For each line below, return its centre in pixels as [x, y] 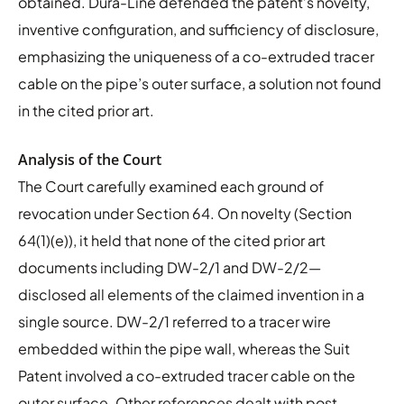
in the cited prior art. [86, 110]
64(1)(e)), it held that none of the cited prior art [172, 240]
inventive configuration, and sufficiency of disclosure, [198, 29]
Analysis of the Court [90, 159]
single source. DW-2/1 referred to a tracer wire [174, 321]
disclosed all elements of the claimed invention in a [191, 294]
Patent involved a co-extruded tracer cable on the [187, 375]
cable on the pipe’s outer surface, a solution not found [200, 83]
